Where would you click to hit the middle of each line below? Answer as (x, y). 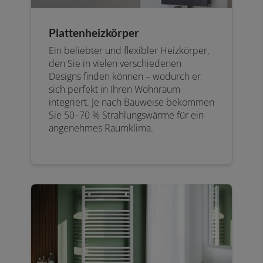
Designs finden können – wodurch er (125, 77)
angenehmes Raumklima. (101, 128)
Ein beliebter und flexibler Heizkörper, (129, 51)
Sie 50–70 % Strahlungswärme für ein (126, 115)
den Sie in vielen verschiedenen (115, 64)
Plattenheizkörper (94, 33)
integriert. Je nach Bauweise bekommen (131, 102)
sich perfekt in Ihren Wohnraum (114, 90)
